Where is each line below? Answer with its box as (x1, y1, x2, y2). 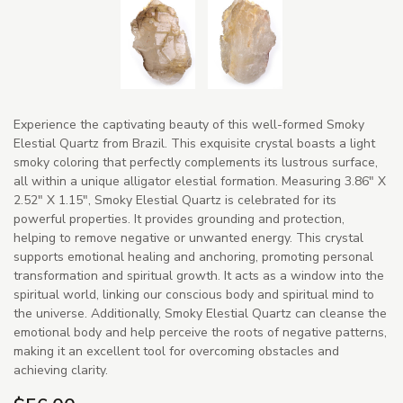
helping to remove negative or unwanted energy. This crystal (13, 228, 363, 246)
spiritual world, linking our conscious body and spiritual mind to (13, 285, 374, 303)
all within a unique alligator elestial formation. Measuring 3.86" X (13, 172, 386, 190)
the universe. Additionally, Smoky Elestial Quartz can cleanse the (13, 304, 387, 322)
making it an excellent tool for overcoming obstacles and (13, 342, 339, 360)
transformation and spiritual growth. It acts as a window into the (13, 266, 384, 284)
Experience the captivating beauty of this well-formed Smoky (13, 115, 364, 133)
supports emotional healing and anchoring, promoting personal (13, 247, 373, 265)
